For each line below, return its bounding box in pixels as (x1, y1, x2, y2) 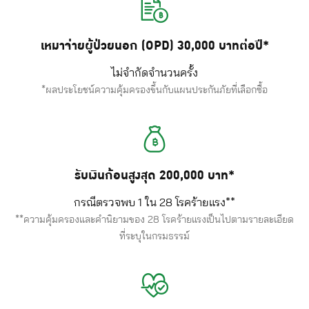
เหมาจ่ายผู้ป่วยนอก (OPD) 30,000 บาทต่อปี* (40, 37, 269, 55)
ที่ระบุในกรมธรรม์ (119, 232, 190, 241)
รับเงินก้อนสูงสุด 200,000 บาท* (74, 166, 235, 185)
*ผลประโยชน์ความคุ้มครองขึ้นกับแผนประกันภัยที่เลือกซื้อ (41, 86, 268, 95)
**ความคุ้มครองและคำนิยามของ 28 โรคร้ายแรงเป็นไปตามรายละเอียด (15, 215, 294, 225)
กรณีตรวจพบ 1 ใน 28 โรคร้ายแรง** (74, 197, 235, 208)
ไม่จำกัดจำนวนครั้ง (111, 68, 198, 79)
